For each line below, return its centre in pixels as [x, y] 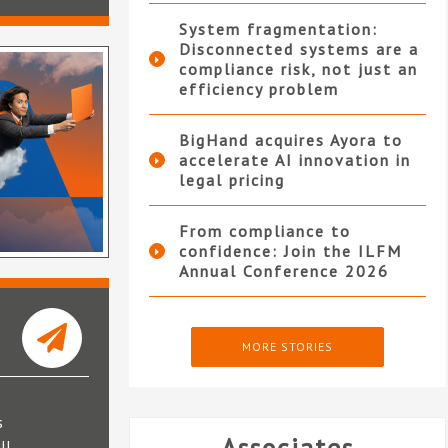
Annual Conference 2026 [283, 271]
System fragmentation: [278, 29]
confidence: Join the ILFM [290, 251]
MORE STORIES [287, 347]
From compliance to [264, 231]
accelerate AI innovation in [294, 160]
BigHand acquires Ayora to [290, 140]
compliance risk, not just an [298, 69]
